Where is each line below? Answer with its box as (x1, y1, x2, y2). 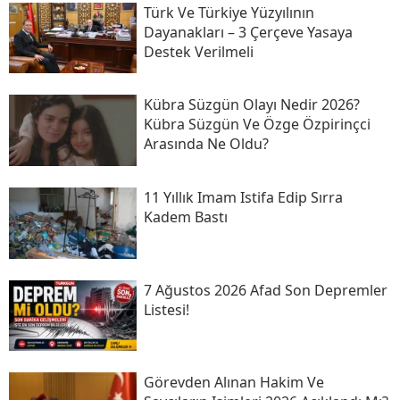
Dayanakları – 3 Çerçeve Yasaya (143, 21, 353, 42)
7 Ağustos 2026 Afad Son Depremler (143, 279, 387, 300)
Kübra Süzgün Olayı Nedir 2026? (143, 95, 360, 115)
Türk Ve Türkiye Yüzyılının (143, 2, 314, 22)
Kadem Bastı (143, 207, 228, 228)
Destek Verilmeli (143, 41, 254, 62)
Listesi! (143, 299, 189, 320)
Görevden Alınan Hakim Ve (143, 372, 324, 393)
